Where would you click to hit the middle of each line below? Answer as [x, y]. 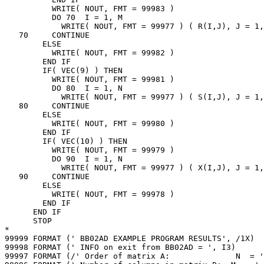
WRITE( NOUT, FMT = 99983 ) [90, 8]
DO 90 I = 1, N [64, 159]
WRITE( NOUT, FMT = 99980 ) [90, 123]
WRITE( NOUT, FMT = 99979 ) [90, 150]
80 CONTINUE [47, 105]
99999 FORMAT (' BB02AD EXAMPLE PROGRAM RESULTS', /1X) [130, 238]
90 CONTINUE [47, 176]
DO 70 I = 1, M [64, 17]
